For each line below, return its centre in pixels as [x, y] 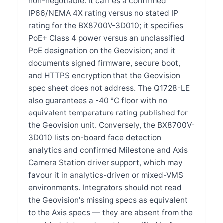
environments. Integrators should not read [105, 187]
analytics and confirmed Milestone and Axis [108, 150]
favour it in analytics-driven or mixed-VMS [106, 175]
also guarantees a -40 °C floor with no [98, 100]
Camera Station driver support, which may [106, 162]
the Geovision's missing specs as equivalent [108, 200]
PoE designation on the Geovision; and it [102, 50]
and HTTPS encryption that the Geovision [104, 75]
